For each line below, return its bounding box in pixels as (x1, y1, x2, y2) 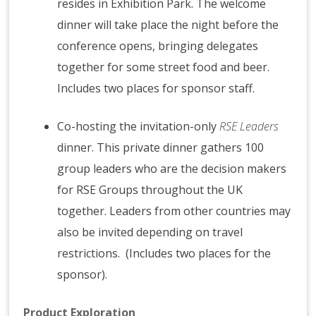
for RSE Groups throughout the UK (57, 182, 243, 198)
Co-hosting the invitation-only (57, 119, 220, 135)
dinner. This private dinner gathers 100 (57, 140, 265, 156)
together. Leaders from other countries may (57, 203, 291, 219)
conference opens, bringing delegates (57, 38, 259, 54)
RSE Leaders (219, 119, 279, 135)
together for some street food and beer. (57, 59, 270, 75)
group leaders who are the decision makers (57, 161, 287, 177)
